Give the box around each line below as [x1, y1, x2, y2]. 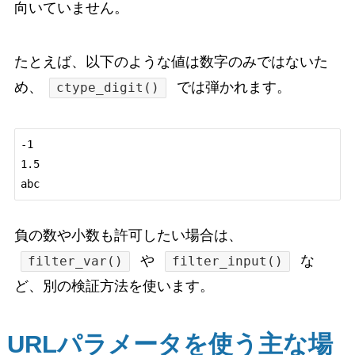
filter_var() [28, 253, 124, 269]
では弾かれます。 [173, 79, 292, 96]
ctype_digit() [56, 80, 160, 96]
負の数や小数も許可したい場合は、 [13, 227, 242, 243]
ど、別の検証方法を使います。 [13, 277, 214, 294]
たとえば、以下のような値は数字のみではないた [13, 54, 328, 71]
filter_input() [172, 253, 284, 269]
